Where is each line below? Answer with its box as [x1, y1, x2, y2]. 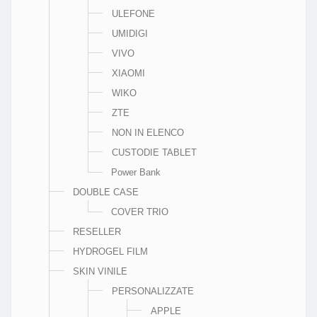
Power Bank [111, 166, 161, 178]
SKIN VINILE [73, 265, 127, 277]
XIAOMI [112, 67, 145, 79]
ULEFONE [112, 8, 155, 19]
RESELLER [73, 226, 121, 237]
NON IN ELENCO [112, 127, 184, 138]
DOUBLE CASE [73, 186, 139, 197]
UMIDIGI [112, 28, 148, 39]
